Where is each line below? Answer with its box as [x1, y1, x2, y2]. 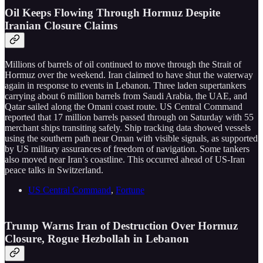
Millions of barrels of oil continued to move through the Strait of [5, 59, 241, 70]
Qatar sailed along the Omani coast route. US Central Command [5, 102, 242, 112]
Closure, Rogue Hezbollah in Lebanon [5, 232, 189, 245]
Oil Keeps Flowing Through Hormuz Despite [5, 6, 220, 19]
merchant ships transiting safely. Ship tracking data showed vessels [5, 123, 251, 133]
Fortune [116, 185, 144, 195]
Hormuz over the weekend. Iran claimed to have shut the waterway [5, 70, 253, 80]
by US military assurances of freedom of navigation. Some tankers [5, 144, 249, 154]
